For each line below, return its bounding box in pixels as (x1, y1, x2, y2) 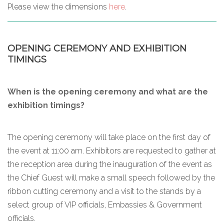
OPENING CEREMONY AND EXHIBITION (7, 42, 186, 54)
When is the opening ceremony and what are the (7, 86, 208, 96)
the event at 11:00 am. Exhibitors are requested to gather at (7, 145, 216, 155)
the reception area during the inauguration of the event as (7, 159, 212, 169)
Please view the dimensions (7, 1, 109, 11)
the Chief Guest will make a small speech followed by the (7, 172, 215, 182)
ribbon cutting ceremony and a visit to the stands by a (7, 186, 201, 196)
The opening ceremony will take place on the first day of (7, 132, 210, 142)
